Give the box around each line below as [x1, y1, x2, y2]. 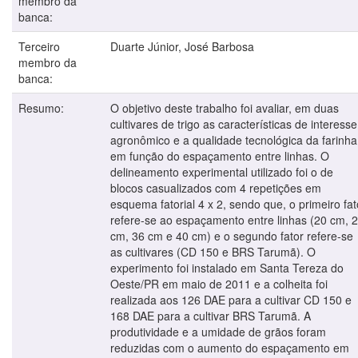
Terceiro [18, 38, 60, 54]
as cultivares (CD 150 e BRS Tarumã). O [110, 243, 316, 260]
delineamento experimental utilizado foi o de [110, 163, 333, 180]
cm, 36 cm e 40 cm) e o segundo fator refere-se [110, 227, 353, 244]
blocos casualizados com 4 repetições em [110, 179, 321, 196]
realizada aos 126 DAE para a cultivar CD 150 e [110, 291, 352, 308]
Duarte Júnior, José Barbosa [110, 38, 254, 54]
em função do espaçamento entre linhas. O [110, 147, 329, 164]
